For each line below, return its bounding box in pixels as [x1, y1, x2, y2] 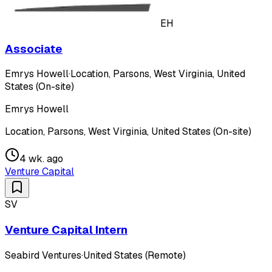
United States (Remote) [83, 248, 186, 262]
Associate [5, 41, 63, 56]
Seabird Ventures [5, 248, 81, 262]
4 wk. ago [19, 152, 63, 166]
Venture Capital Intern [5, 222, 127, 238]
